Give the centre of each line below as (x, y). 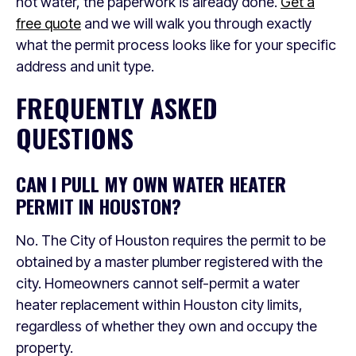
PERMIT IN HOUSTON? (99, 206)
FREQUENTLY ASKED (117, 108)
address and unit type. (85, 66)
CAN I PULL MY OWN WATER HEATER (151, 184)
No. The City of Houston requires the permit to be (171, 240)
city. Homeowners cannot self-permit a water (158, 283)
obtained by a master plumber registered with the (169, 262)
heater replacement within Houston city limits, (159, 305)
